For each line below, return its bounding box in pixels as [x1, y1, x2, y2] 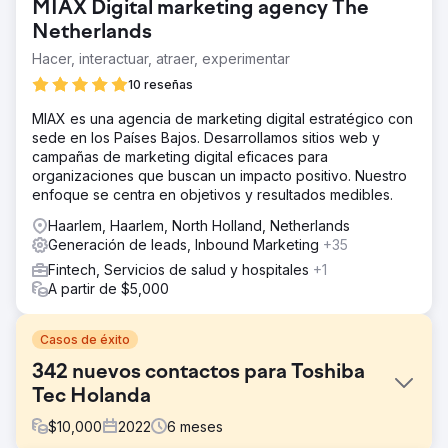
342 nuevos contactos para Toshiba [32, 361, 365, 384]
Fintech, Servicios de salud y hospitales [48, 260, 313, 278]
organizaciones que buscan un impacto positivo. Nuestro [32, 166, 407, 184]
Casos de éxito [40, 331, 130, 347]
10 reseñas [128, 76, 193, 92]
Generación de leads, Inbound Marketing [48, 235, 323, 253]
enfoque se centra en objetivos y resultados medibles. [32, 185, 393, 203]
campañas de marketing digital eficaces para [32, 147, 328, 165]
